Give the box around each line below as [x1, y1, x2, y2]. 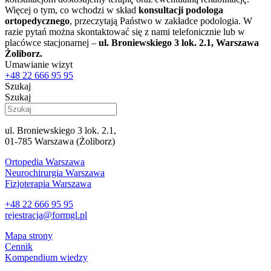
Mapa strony [5, 230, 53, 241]
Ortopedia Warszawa [5, 156, 85, 167]
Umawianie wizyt [5, 59, 73, 70]
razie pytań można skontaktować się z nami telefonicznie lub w [5, 26, 245, 37]
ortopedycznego [5, 15, 70, 26]
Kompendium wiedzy [5, 252, 88, 263]
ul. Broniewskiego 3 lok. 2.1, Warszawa [99, 37, 259, 48]
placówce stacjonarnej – [5, 37, 99, 48]
